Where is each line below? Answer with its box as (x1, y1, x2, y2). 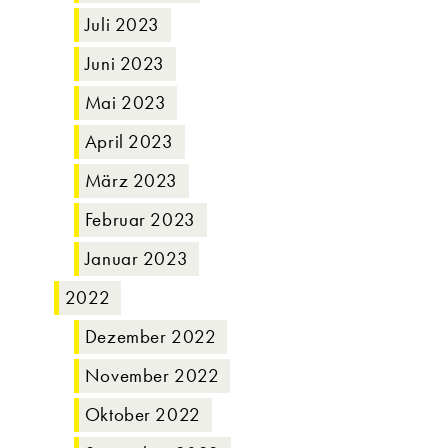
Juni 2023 (84, 51, 166, 76)
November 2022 (84, 363, 220, 388)
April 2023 (84, 129, 174, 154)
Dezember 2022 (84, 324, 217, 349)
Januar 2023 (84, 246, 189, 271)
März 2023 (84, 168, 179, 193)
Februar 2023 (84, 207, 196, 232)
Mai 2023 (84, 90, 167, 115)
